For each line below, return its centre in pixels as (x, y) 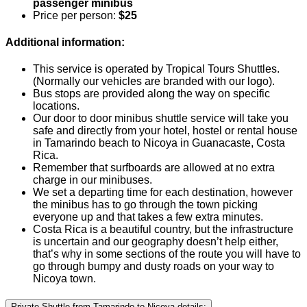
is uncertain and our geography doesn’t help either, (156, 242)
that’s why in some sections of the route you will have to (167, 254)
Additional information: (65, 42)
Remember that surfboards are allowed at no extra (154, 168)
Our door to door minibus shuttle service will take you (161, 119)
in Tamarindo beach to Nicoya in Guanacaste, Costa (159, 143)
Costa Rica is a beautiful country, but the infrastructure (163, 230)
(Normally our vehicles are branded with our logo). (154, 82)
